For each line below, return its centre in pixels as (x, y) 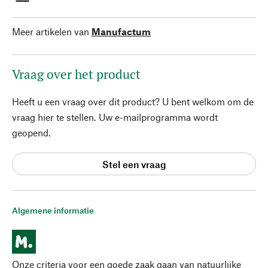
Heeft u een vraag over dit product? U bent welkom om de (133, 101)
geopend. (31, 133)
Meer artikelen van (51, 31)
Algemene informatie (53, 210)
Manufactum (121, 31)
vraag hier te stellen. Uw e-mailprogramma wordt (115, 117)
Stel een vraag (134, 164)
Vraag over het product (76, 74)
